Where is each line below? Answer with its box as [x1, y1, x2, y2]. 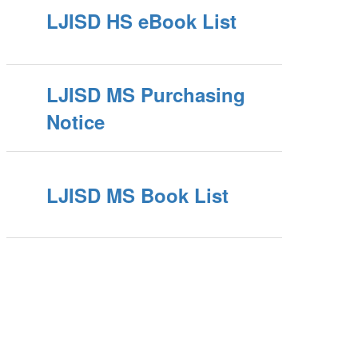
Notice [46, 108, 105, 136]
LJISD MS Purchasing [46, 81, 246, 109]
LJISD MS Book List [46, 181, 229, 209]
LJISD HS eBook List [46, 7, 237, 35]
